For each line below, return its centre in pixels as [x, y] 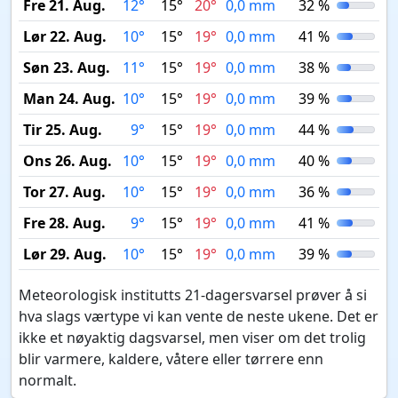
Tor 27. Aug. [64, 192]
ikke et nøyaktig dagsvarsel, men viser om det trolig [192, 338]
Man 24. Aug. [69, 99]
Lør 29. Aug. [64, 254]
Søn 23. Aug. [66, 68]
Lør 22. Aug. [64, 36]
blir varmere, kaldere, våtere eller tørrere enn [171, 359]
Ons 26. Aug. [67, 161]
